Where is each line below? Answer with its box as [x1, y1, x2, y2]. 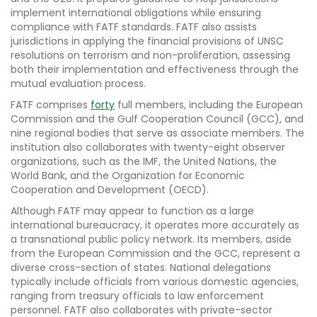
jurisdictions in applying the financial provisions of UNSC [11, 34, 284, 49]
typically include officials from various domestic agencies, [11, 275, 299, 289]
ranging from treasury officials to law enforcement [11, 289, 264, 304]
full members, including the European [115, 98, 303, 113]
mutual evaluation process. [11, 76, 146, 91]
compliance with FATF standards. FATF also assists [11, 20, 257, 35]
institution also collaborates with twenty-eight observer [11, 140, 285, 155]
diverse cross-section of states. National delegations [11, 260, 271, 275]
